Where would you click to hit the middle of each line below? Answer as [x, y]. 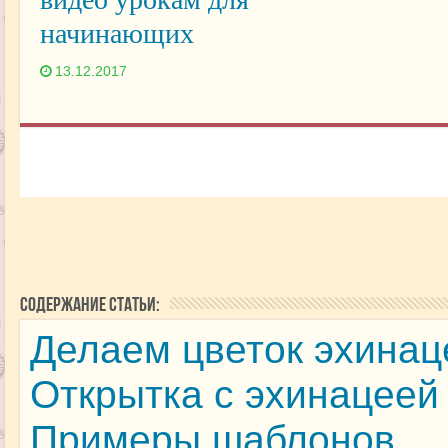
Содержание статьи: [89, 306]
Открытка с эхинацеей [234, 395]
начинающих [116, 34]
